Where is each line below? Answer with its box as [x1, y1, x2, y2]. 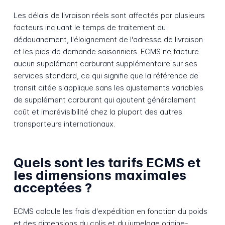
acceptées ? [13, 180, 92, 196]
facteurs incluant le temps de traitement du [13, 22, 166, 32]
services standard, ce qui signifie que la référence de [13, 70, 198, 80]
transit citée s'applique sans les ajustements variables [13, 82, 203, 92]
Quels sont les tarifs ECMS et [13, 155, 200, 171]
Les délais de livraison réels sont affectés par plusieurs [13, 10, 205, 20]
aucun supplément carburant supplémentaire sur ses [13, 58, 197, 68]
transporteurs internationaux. [13, 119, 115, 129]
